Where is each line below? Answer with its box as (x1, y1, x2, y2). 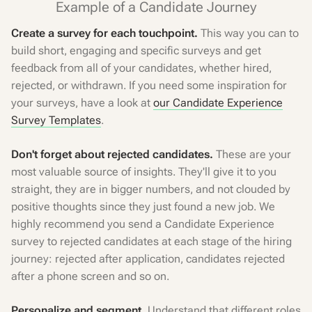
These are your (216, 148, 291, 161)
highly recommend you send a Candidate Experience (11, 217, 274, 231)
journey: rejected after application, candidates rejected (11, 252, 285, 265)
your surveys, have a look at (11, 96, 153, 109)
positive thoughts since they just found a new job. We (11, 200, 275, 213)
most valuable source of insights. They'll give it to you (11, 165, 276, 178)
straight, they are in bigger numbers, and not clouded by (11, 182, 290, 196)
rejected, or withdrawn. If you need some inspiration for (11, 79, 287, 92)
